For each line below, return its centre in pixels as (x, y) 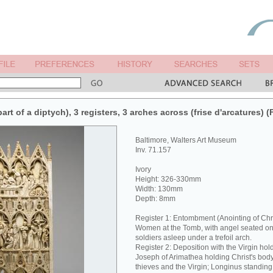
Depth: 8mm (155, 199)
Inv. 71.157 (153, 150)
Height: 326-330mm (168, 179)
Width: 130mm (159, 189)
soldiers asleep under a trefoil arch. (193, 238)
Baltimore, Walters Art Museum (186, 140)
